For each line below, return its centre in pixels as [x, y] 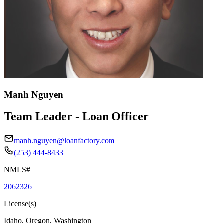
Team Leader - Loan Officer [76, 116]
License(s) [20, 203]
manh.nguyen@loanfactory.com [64, 140]
